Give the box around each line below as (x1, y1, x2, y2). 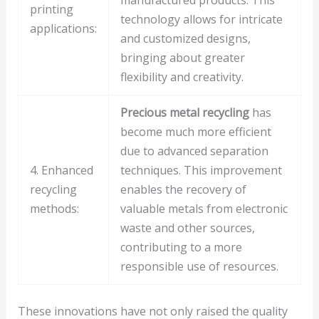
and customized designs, (120, 31, 251, 47)
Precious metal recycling (120, 105, 249, 121)
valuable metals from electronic (120, 201, 288, 217)
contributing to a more (120, 239, 242, 256)
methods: (29, 201, 79, 217)
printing (29, 1, 73, 18)
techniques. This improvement (120, 162, 282, 179)
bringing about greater (120, 50, 245, 66)
